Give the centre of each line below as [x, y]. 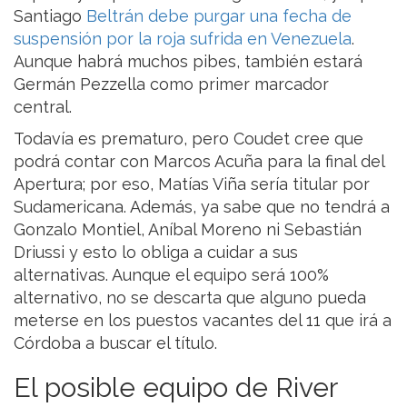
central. [45, 107]
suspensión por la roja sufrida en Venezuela [183, 39]
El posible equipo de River [175, 388]
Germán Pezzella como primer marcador [171, 84]
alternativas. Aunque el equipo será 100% [171, 275]
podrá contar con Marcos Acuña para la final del [199, 162]
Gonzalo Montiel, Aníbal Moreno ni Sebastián [188, 230]
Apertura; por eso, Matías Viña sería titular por [192, 184]
